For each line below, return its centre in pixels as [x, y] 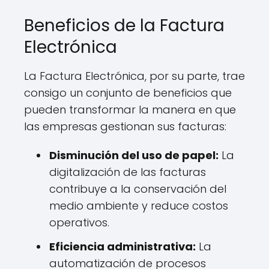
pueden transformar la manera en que [130, 110]
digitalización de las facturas [128, 172]
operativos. [79, 222]
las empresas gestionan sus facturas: [125, 126]
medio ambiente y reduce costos [139, 206]
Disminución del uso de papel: [134, 155]
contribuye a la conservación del [138, 189]
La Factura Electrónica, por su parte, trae [134, 76]
